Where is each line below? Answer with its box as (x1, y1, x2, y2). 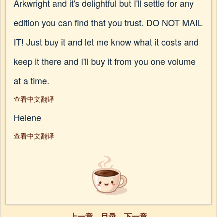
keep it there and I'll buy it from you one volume (14, 55, 196, 67)
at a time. (14, 74, 49, 87)
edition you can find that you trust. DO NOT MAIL (14, 16, 202, 29)
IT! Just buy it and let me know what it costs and (14, 35, 199, 48)
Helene (14, 111, 41, 124)
